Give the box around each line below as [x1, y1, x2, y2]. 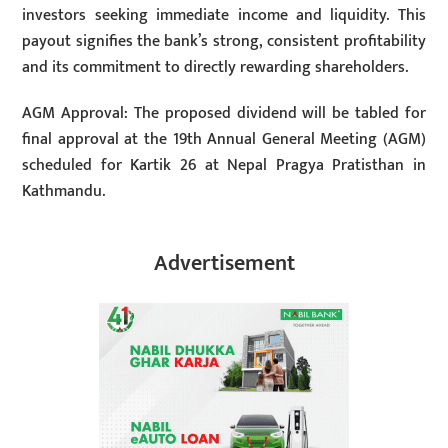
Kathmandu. [22, 178, 106, 206]
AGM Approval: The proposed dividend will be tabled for [22, 100, 426, 128]
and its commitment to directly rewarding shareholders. [22, 53, 409, 81]
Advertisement [153, 245, 295, 283]
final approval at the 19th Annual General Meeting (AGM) [22, 126, 426, 154]
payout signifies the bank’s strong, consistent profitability [22, 27, 426, 55]
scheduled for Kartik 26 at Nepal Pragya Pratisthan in [22, 152, 426, 180]
